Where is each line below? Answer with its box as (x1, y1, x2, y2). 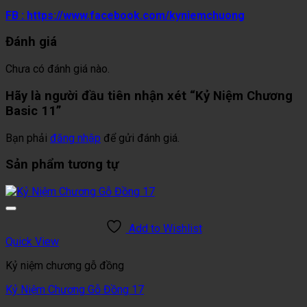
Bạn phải (5, 131, 50, 145)
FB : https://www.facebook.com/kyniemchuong (5, 8, 245, 22)
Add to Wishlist (128, 221, 202, 235)
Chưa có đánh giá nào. (5, 62, 110, 76)
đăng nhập (50, 131, 101, 145)
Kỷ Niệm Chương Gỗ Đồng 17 (5, 282, 144, 296)
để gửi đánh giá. (101, 131, 180, 145)
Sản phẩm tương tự (5, 157, 119, 173)
